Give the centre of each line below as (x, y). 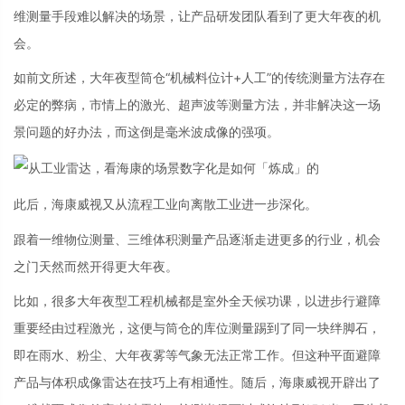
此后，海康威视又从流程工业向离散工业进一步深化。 (165, 204)
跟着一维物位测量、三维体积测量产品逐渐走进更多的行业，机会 (197, 239)
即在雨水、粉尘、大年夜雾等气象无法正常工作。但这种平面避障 (197, 355)
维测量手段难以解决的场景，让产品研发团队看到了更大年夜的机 (197, 15)
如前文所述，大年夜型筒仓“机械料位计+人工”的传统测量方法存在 (199, 77)
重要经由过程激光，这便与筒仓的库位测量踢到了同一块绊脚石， (197, 328)
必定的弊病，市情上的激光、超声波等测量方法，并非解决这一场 (197, 104)
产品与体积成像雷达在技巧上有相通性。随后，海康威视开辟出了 (197, 382)
